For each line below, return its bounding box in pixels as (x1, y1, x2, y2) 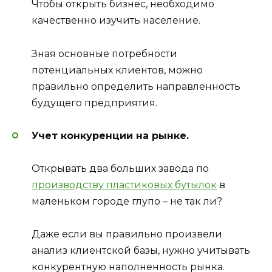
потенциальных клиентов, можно (32, 64, 203, 76)
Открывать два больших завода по (32, 162, 209, 174)
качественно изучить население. (32, 15, 200, 27)
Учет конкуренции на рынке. (32, 129, 189, 141)
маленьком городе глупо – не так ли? (32, 195, 222, 207)
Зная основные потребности (32, 47, 177, 59)
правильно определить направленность (32, 80, 240, 92)
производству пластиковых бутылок (32, 178, 217, 191)
